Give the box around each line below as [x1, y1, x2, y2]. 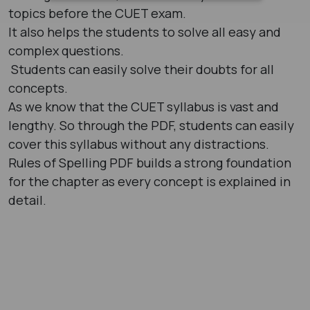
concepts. [8, 79, 68, 96]
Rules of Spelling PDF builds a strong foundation [8, 154, 291, 171]
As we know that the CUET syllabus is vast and [8, 98, 279, 115]
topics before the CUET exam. [8, 4, 189, 21]
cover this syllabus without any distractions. [8, 135, 269, 152]
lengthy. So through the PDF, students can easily [8, 116, 294, 134]
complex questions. [8, 42, 124, 59]
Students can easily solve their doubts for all [8, 60, 274, 77]
